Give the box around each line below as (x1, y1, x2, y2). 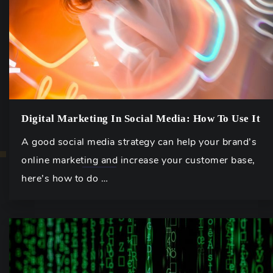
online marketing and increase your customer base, (21, 154, 255, 167)
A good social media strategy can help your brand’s (21, 135, 257, 149)
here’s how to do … (21, 172, 108, 185)
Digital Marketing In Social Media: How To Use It (21, 113, 260, 124)
